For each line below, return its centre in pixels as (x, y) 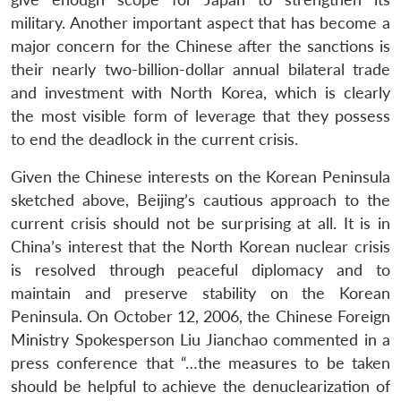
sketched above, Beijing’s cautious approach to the (200, 200)
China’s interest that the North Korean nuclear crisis (200, 246)
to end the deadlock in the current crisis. (154, 139)
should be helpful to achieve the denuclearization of (200, 386)
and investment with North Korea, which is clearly (200, 92)
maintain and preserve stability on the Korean (200, 293)
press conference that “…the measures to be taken (200, 363)
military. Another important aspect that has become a (200, 22)
